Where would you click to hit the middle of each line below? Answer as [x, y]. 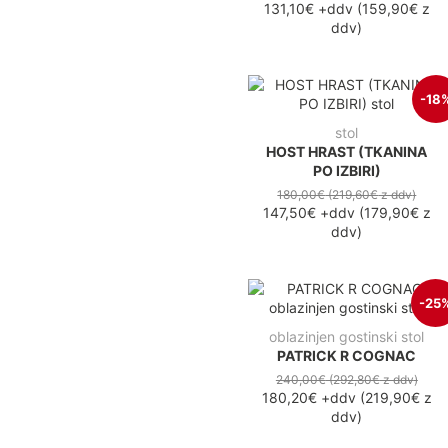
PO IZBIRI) [346, 171]
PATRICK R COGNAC [347, 355]
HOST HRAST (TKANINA [347, 152]
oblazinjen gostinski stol [347, 336]
